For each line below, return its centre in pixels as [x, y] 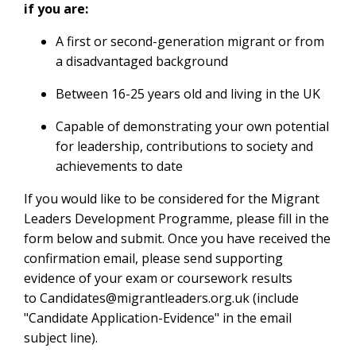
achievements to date [119, 166]
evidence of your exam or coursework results [158, 278]
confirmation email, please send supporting [153, 258]
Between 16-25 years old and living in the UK [188, 94]
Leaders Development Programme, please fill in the [176, 219]
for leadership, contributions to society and [184, 146]
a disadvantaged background [142, 61]
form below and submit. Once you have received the [177, 238]
